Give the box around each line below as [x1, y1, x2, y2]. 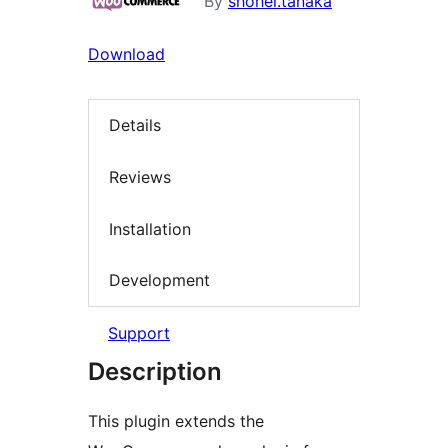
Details [109, 114, 161, 135]
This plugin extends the [88, 410, 264, 431]
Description [88, 356, 222, 386]
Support [108, 322, 170, 343]
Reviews [109, 167, 171, 188]
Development [109, 270, 210, 291]
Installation [109, 218, 191, 239]
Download [88, 43, 165, 64]
